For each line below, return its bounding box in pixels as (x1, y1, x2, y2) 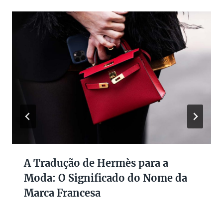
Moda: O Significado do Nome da (24, 172, 187, 185)
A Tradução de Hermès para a (24, 157, 168, 170)
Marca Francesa (24, 187, 101, 200)
